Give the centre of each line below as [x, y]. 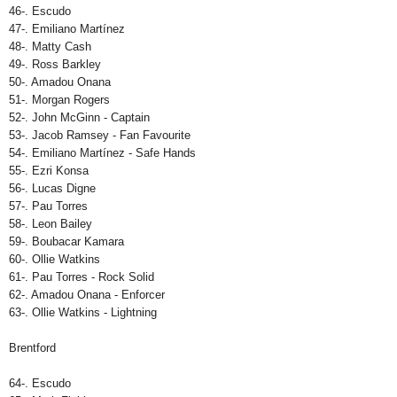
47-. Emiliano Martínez [67, 29]
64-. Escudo [40, 384]
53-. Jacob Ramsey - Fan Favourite [100, 136]
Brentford [32, 348]
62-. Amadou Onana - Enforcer [87, 295]
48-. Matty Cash [50, 47]
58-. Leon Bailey [51, 224]
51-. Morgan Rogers [59, 100]
